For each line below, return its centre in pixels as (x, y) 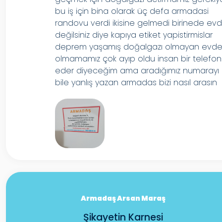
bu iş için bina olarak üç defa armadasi (132, 11)
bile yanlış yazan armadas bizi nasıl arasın (136, 83)
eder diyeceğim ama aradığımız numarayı (137, 71)
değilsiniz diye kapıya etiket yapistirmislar (134, 35)
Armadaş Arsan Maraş (123, 198)
